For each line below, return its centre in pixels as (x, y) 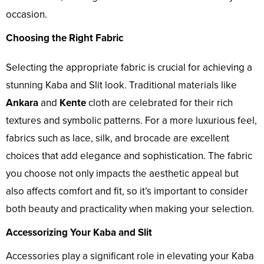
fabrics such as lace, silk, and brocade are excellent (118, 138)
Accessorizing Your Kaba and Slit (79, 233)
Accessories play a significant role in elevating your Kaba (130, 256)
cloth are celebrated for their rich (159, 103)
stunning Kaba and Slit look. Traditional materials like (121, 85)
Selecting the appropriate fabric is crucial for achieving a (129, 68)
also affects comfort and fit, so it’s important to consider (127, 192)
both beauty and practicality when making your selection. (130, 209)
